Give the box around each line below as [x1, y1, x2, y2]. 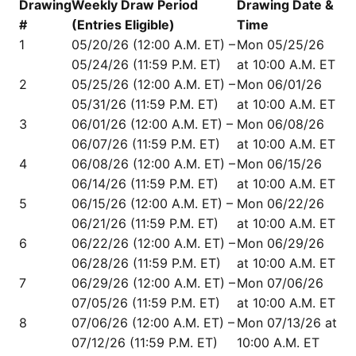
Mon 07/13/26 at [237, 315, 337, 331]
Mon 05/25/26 [237, 37, 324, 52]
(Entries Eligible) [72, 17, 175, 33]
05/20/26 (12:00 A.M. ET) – [72, 37, 235, 52]
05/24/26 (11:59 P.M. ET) [72, 56, 221, 72]
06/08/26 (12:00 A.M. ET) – [72, 156, 235, 172]
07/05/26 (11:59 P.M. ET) [72, 295, 220, 311]
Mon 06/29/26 [237, 235, 324, 251]
